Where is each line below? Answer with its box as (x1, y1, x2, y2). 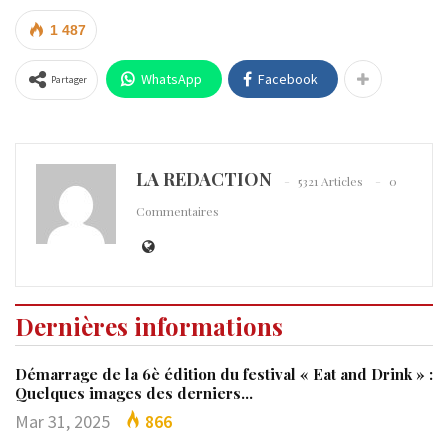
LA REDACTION (136, 167, 272, 192)
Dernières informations (15, 310, 283, 343)
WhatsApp (141, 70, 202, 89)
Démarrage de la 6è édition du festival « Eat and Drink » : (15, 364, 433, 385)
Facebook (258, 70, 318, 89)
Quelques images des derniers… (15, 383, 253, 404)
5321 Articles (298, 173, 363, 190)
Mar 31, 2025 (15, 410, 110, 434)
